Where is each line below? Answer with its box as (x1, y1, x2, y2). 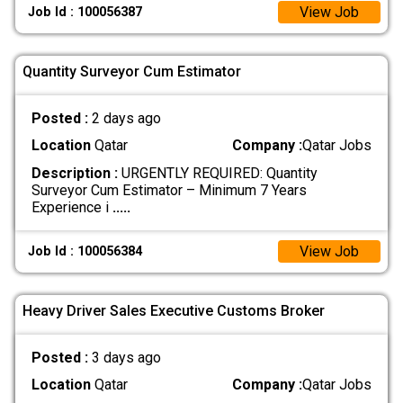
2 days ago (91, 110, 161, 128)
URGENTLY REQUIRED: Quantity (117, 164, 318, 182)
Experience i (31, 198, 112, 216)
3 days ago (91, 349, 161, 367)
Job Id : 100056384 (28, 243, 143, 259)
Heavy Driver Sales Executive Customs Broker (22, 301, 325, 319)
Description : (31, 164, 118, 182)
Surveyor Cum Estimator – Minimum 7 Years (31, 181, 307, 199)
